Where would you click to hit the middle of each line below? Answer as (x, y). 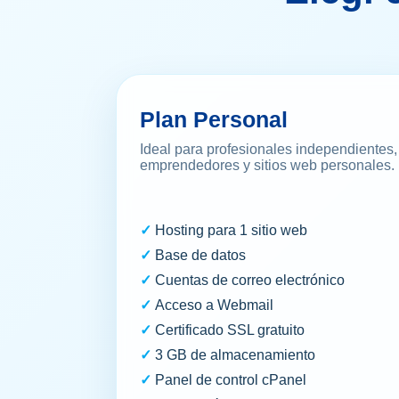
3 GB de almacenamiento (235, 355)
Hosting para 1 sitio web (231, 231)
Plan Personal (214, 120)
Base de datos (200, 256)
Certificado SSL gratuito (230, 330)
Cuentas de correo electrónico (250, 281)
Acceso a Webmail (214, 305)
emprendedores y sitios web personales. (267, 166)
